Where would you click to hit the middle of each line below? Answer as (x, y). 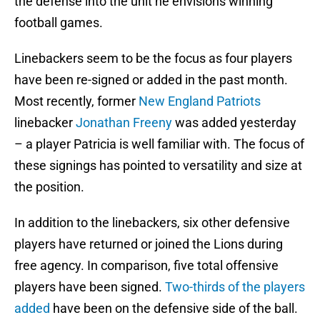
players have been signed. (90, 287)
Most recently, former (76, 101)
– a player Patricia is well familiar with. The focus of (159, 144)
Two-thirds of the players (235, 287)
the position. (49, 187)
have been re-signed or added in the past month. (151, 80)
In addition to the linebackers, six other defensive (152, 223)
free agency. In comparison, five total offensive (146, 266)
